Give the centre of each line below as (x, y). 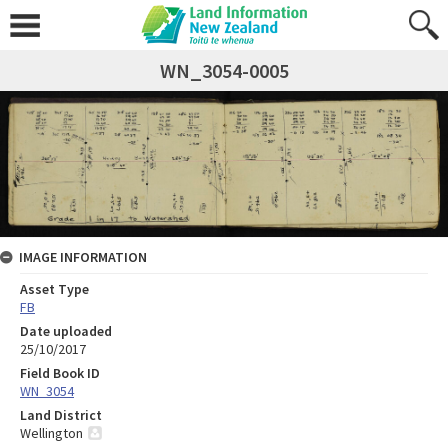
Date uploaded (66, 330)
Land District (61, 414)
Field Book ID (60, 372)
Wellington (51, 432)
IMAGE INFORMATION (83, 256)
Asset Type (54, 288)
